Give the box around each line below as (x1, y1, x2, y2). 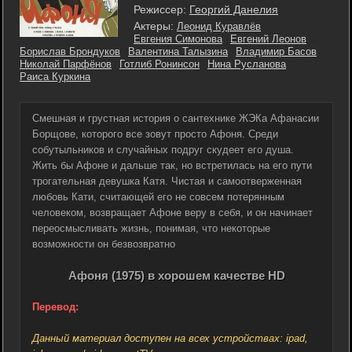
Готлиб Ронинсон (119, 58, 200, 70)
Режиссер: (134, 3, 186, 16)
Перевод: (32, 301, 79, 313)
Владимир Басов (236, 46, 317, 57)
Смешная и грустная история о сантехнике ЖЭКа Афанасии (32, 112, 319, 124)
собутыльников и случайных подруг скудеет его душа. (32, 144, 294, 156)
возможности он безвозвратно (32, 238, 175, 250)
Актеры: (134, 20, 174, 32)
